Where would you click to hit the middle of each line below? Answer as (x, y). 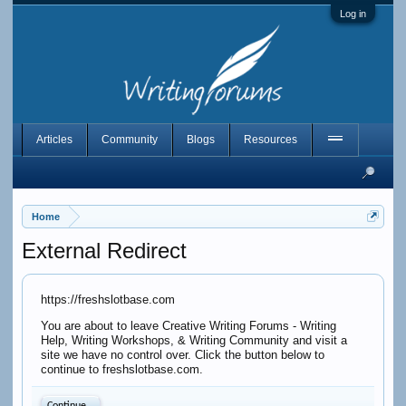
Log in (353, 14)
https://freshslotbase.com (107, 300)
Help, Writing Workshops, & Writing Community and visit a (193, 340)
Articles (54, 140)
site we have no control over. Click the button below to (182, 355)
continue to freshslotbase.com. (121, 369)
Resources (270, 140)
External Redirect (104, 251)
